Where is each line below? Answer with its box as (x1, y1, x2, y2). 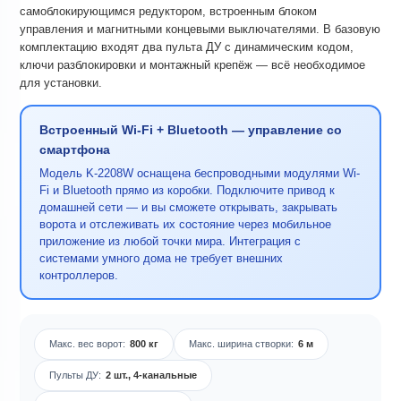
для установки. (20, 75, 102, 90)
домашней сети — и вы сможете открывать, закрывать (38, 200, 337, 215)
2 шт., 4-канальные (106, 369, 197, 380)
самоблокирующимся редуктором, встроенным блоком (20, 4, 317, 18)
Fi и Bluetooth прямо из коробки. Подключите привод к (38, 183, 335, 198)
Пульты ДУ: (49, 369, 101, 380)
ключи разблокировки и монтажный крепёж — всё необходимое (20, 57, 365, 72)
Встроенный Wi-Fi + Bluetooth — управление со (38, 123, 342, 138)
